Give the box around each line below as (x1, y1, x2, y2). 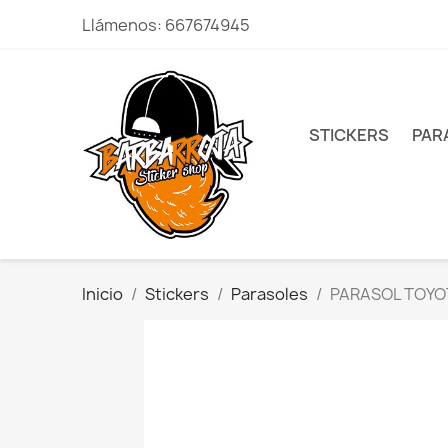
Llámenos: (82, 14, 166, 36)
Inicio (82, 283, 124, 306)
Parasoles (231, 283, 309, 306)
